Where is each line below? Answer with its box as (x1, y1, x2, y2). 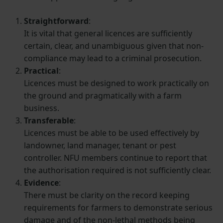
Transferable (24, 115, 74, 126)
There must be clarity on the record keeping (24, 190, 190, 201)
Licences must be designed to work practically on (24, 78, 209, 89)
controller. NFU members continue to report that (24, 152, 207, 164)
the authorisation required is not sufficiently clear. (24, 165, 211, 176)
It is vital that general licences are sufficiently (24, 28, 192, 39)
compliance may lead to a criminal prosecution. (24, 53, 202, 64)
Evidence (24, 177, 59, 189)
